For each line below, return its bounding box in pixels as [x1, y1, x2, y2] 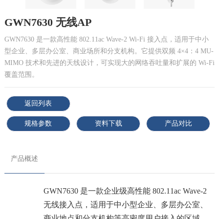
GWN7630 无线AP [4, 16, 91, 28]
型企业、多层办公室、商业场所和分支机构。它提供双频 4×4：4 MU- [4, 47, 214, 55]
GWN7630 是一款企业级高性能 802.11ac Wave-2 [43, 187, 207, 196]
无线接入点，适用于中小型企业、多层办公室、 [43, 200, 208, 209]
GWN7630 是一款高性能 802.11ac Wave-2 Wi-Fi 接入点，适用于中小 [4, 36, 209, 44]
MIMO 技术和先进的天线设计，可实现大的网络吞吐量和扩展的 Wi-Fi [4, 59, 215, 67]
